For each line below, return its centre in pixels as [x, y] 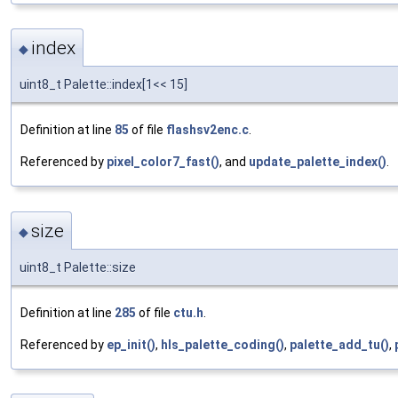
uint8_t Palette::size [78, 267]
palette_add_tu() [339, 344]
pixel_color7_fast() [163, 162]
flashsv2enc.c [207, 130]
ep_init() [131, 344]
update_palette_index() [318, 162]
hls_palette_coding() [223, 344]
